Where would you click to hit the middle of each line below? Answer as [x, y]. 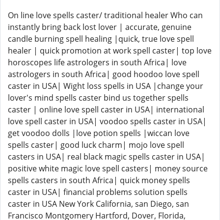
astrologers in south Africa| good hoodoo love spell [104, 74]
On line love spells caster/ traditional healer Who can [105, 15]
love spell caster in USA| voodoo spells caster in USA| [107, 121]
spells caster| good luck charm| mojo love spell [96, 145]
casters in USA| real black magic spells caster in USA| [107, 157]
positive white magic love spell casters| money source [108, 168]
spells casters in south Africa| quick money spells [99, 180]
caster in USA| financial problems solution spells [98, 192]
